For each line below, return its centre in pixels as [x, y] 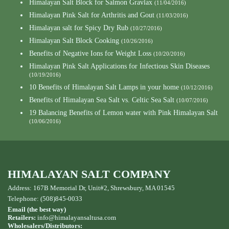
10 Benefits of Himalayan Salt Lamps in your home [104, 87]
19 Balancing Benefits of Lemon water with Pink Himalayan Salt [123, 113]
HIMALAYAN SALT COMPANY [89, 174]
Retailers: [22, 217]
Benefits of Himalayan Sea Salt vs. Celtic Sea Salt [102, 100]
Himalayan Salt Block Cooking [74, 41]
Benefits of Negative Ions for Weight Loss [90, 54]
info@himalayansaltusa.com [77, 217]
